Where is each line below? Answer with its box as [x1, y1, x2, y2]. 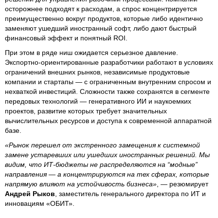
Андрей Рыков [5, 189, 55, 198]
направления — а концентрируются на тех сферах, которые [5, 170, 209, 178]
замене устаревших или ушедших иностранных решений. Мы [5, 150, 210, 159]
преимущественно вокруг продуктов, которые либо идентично [5, 14, 203, 22]
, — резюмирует [157, 180, 208, 188]
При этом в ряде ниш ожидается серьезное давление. [5, 48, 178, 56]
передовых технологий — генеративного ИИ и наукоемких [5, 97, 191, 105]
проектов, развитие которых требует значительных [5, 107, 167, 115]
